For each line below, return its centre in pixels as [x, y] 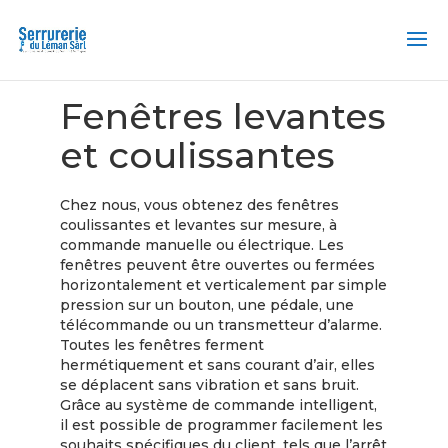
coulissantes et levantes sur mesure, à [198, 225]
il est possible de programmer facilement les [221, 425]
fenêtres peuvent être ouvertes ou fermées [217, 265]
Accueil [85, 67]
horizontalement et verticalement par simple [223, 285]
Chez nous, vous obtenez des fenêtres [199, 205]
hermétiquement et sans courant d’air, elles [217, 365]
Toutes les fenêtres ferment [161, 345]
